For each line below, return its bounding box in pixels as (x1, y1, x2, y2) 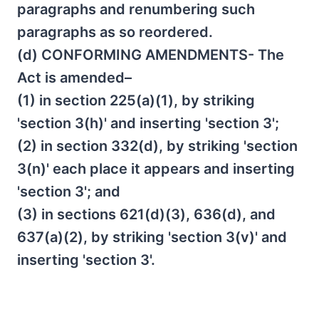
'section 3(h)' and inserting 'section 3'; (17, 115, 279, 132)
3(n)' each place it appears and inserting (17, 160, 295, 177)
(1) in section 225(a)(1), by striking (17, 92, 255, 109)
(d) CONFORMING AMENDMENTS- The (17, 46, 284, 63)
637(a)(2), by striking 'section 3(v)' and (17, 229, 287, 246)
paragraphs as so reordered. (17, 23, 213, 41)
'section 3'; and (17, 183, 120, 200)
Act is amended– (17, 69, 132, 86)
